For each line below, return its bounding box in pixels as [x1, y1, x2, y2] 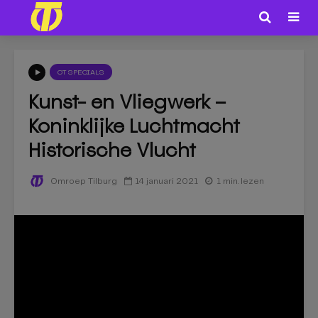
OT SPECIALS [57, 69, 104, 76]
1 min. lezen [216, 177, 264, 185]
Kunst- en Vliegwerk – [28, 89, 226, 114]
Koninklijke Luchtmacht [28, 113, 240, 138]
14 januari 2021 [135, 177, 198, 185]
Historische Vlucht [28, 137, 196, 163]
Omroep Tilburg [48, 177, 117, 185]
